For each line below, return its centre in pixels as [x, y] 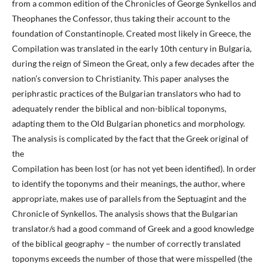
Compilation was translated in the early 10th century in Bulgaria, [132, 49]
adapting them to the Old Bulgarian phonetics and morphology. [128, 124]
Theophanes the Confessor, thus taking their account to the [121, 19]
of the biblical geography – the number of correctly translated [126, 244]
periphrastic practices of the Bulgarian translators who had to [126, 94]
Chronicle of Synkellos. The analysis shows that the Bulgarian [125, 214]
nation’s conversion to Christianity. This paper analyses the [120, 79]
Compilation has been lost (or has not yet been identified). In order [134, 169]
